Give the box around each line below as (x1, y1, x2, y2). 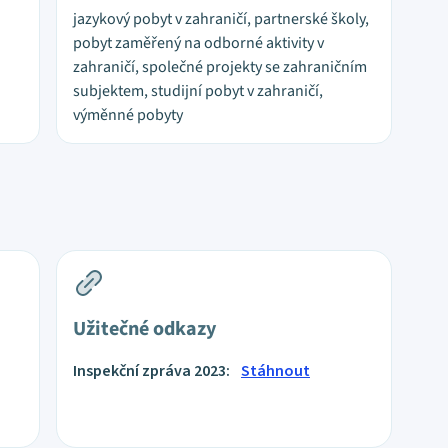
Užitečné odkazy (73, 315, 216, 343)
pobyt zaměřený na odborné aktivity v (73, 32, 324, 54)
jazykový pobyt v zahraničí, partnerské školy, (73, 8, 369, 30)
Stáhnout (241, 360, 310, 382)
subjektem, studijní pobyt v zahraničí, (73, 80, 323, 102)
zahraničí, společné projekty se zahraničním (73, 56, 367, 78)
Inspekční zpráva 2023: (73, 360, 233, 382)
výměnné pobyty (73, 104, 183, 126)
